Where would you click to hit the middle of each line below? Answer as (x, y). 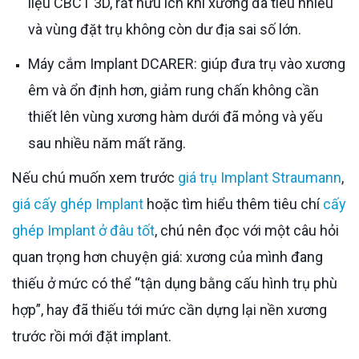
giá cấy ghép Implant (78, 204)
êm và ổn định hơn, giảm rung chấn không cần (173, 90)
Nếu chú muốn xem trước (100, 177)
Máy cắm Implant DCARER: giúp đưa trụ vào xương (34, 63)
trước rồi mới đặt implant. (92, 336)
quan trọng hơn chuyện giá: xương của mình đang (167, 256)
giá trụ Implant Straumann (260, 177)
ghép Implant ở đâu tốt (83, 230)
